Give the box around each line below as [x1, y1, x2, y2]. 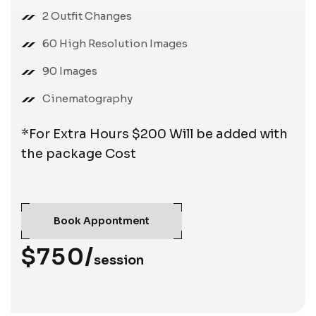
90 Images [42, 63, 97, 78]
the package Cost [21, 145, 136, 162]
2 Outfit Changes [42, 8, 132, 23]
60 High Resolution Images [42, 36, 188, 50]
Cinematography [42, 91, 133, 105]
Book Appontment [54, 214, 150, 227]
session [94, 252, 144, 268]
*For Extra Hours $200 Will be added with [21, 126, 288, 142]
